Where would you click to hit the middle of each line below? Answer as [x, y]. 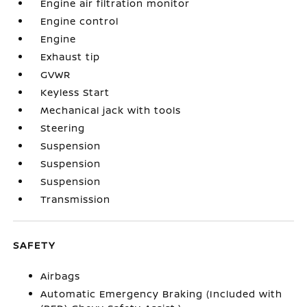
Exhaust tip [71, 57]
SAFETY [35, 245]
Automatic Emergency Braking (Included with [162, 294]
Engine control [80, 21]
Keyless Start [75, 93]
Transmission [76, 199]
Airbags [61, 276]
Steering [63, 128]
